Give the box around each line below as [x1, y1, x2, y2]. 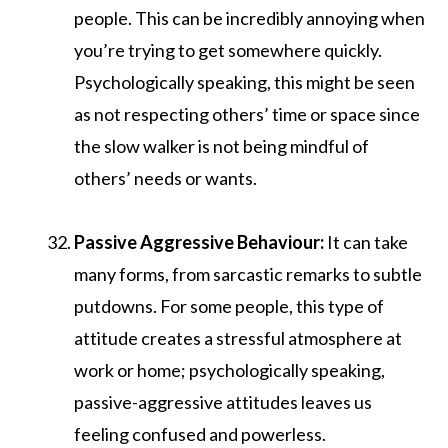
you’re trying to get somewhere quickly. [74, 38, 382, 61]
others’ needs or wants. [74, 166, 257, 189]
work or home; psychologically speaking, [74, 358, 385, 381]
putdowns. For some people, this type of [74, 294, 384, 317]
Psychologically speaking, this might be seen [74, 70, 415, 93]
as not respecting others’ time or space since [74, 102, 420, 125]
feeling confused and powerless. [74, 422, 326, 445]
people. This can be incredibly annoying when [74, 6, 425, 29]
